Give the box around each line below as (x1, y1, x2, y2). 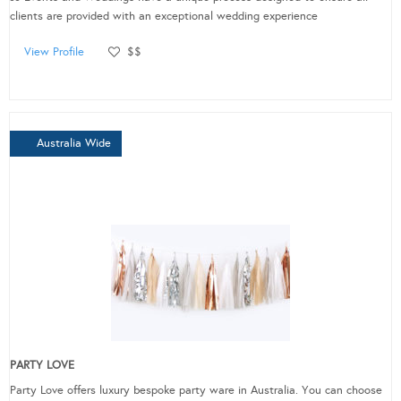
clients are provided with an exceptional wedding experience (10, 9, 318, 24)
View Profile (24, 45, 84, 60)
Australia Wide (37, 136, 111, 151)
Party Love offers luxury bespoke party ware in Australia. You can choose (10, 383, 382, 398)
